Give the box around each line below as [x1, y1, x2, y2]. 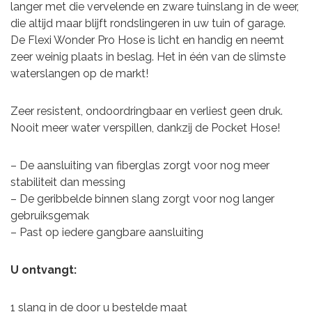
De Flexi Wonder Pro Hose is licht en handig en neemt [10, 33, 284, 47]
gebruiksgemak [10, 209, 89, 222]
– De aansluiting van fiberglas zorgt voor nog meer [10, 159, 270, 172]
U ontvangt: [10, 263, 77, 276]
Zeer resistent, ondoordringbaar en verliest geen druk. [10, 104, 283, 118]
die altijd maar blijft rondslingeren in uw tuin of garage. [10, 17, 286, 30]
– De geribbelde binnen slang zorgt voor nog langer [10, 192, 274, 205]
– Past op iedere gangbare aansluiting [10, 226, 203, 239]
